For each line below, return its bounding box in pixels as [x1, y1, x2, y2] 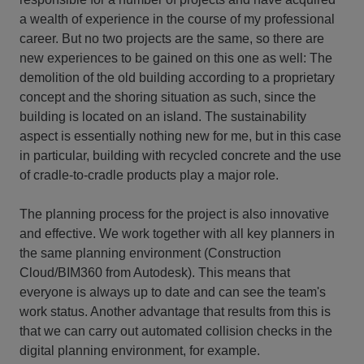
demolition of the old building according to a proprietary [19, 70, 335, 84]
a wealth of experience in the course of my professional [19, 11, 335, 26]
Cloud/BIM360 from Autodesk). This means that [19, 265, 290, 279]
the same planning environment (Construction [19, 245, 281, 260]
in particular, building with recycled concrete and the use [19, 148, 341, 162]
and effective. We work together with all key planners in [19, 226, 335, 240]
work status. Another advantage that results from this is [19, 304, 331, 318]
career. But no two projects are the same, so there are [19, 31, 324, 45]
